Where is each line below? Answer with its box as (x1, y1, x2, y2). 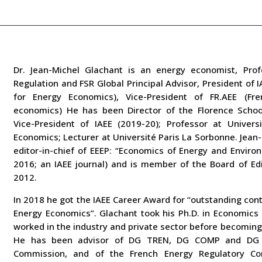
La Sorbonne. (182, 130, 237, 143)
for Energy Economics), (13, 90, 119, 102)
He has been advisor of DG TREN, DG (13, 233, 189, 246)
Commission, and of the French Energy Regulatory (13, 247, 245, 259)
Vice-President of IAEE (13, 117, 112, 129)
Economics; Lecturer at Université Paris (13, 130, 180, 143)
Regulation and (13, 77, 77, 89)
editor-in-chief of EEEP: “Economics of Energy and (13, 144, 227, 156)
